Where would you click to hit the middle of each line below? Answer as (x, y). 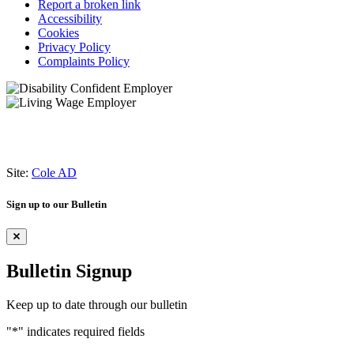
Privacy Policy (74, 47)
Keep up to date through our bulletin (97, 304)
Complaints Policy (84, 62)
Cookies (58, 33)
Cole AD (54, 173)
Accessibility (70, 19)
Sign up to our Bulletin (56, 204)
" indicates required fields (81, 331)
